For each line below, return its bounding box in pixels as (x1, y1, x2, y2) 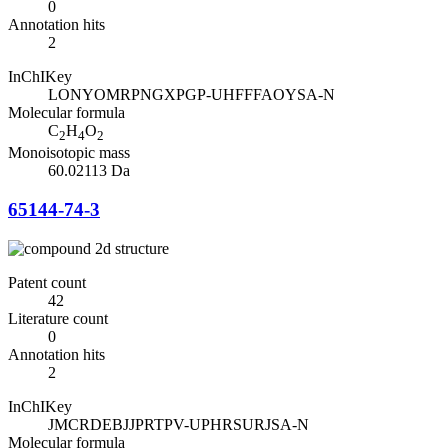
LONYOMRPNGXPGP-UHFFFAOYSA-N (48, 86, 335, 104)
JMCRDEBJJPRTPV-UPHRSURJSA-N (48, 415, 309, 433)
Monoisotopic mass (8, 144, 130, 162)
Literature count (8, 309, 108, 327)
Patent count (8, 273, 86, 291)
